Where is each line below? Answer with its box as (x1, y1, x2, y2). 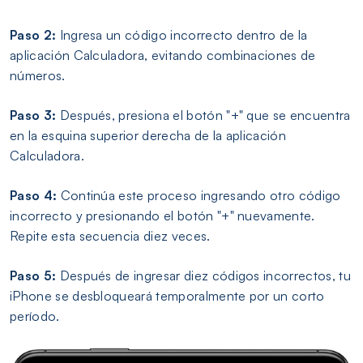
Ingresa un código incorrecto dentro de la (56, 27, 308, 44)
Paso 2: (10, 27, 57, 44)
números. (10, 67, 66, 84)
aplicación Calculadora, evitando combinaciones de (10, 47, 316, 64)
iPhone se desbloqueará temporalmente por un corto (10, 288, 325, 305)
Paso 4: (10, 187, 58, 204)
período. (10, 308, 60, 325)
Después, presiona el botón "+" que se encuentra (56, 107, 351, 124)
